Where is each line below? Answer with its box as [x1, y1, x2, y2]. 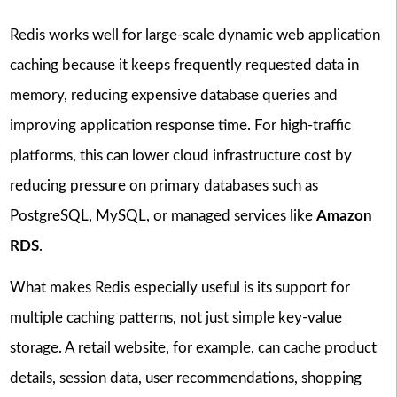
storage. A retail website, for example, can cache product [9, 340, 377, 356]
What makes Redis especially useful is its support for [9, 280, 350, 296]
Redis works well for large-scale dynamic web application [9, 27, 380, 43]
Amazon [315, 208, 372, 224]
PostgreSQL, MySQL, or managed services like [9, 208, 316, 224]
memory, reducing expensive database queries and [9, 88, 338, 104]
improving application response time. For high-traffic [9, 118, 351, 134]
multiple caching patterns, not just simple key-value [9, 310, 342, 326]
